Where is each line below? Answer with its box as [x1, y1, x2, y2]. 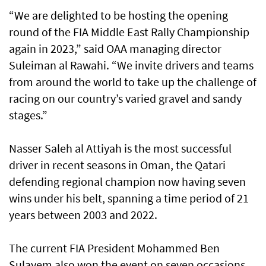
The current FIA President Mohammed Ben [9, 240, 220, 256]
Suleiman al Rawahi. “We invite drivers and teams [9, 58, 254, 73]
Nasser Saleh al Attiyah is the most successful [9, 141, 232, 156]
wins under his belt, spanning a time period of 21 [9, 191, 249, 206]
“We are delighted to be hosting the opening [9, 8, 228, 23]
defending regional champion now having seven [9, 174, 246, 189]
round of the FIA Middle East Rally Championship [9, 24, 249, 40]
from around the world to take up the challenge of [9, 74, 256, 90]
